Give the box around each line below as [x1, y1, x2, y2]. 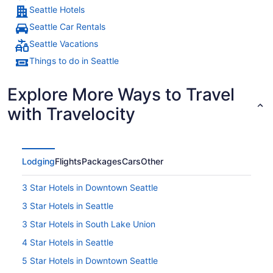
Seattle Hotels [29, 4, 85, 15]
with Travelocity [7, 104, 135, 125]
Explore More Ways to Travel [7, 84, 235, 105]
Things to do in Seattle [29, 55, 119, 66]
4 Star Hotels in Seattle [22, 237, 113, 248]
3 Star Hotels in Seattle [22, 200, 113, 211]
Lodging [22, 156, 55, 167]
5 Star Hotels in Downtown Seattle [22, 255, 158, 266]
